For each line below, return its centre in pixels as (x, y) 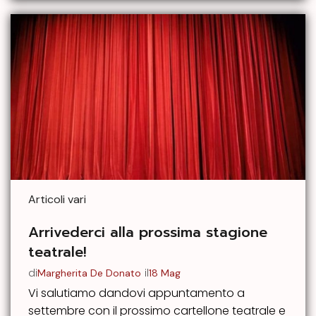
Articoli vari (57, 200)
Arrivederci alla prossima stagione (148, 232)
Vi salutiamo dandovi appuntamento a (136, 293)
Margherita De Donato (89, 273)
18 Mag (165, 273)
